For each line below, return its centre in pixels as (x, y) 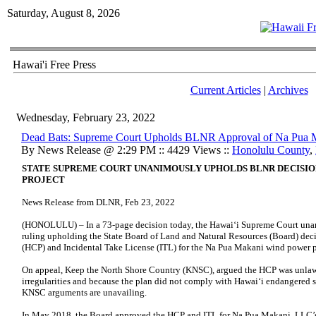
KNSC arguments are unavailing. (84, 292)
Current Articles (225, 90)
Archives (288, 90)
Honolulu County (271, 150)
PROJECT (43, 180)
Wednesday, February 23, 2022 (86, 117)
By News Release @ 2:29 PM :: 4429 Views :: (127, 150)
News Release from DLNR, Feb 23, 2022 (98, 202)
